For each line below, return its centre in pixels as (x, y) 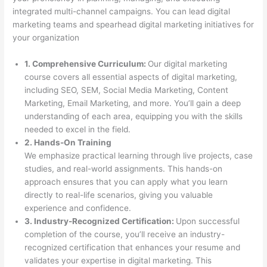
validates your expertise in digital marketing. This (118, 260)
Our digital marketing (188, 63)
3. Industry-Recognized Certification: (100, 221)
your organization (46, 38)
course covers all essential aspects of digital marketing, (131, 77)
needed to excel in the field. (78, 129)
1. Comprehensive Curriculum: (86, 63)
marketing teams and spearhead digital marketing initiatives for (133, 24)
